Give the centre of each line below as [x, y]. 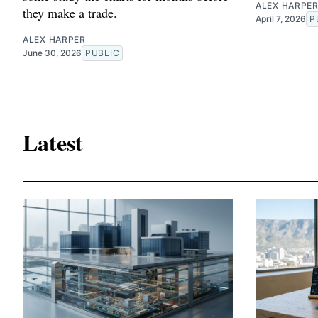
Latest [53, 142]
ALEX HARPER [54, 40]
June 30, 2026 [52, 53]
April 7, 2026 [281, 19]
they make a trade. [70, 13]
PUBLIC [103, 53]
